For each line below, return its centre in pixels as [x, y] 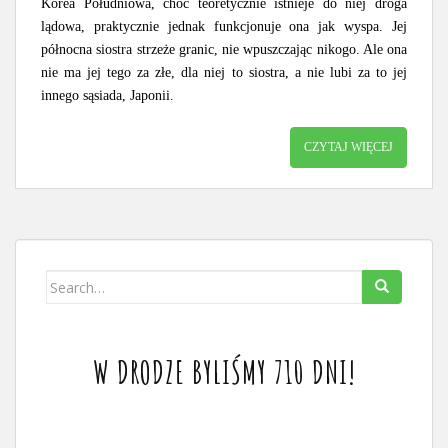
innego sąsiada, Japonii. [107, 95]
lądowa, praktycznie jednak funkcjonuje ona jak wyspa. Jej [224, 26]
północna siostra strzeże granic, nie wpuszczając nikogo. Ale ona [224, 49]
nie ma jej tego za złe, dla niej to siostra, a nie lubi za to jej [224, 72]
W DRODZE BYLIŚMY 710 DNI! [224, 371]
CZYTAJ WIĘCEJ [348, 147]
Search [69, 280]
